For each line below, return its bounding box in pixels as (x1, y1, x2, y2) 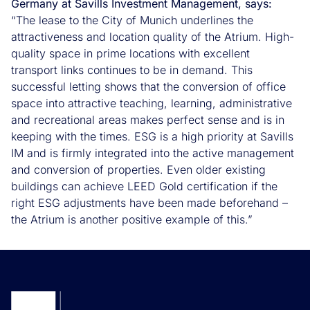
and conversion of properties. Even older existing (11, 162, 266, 176)
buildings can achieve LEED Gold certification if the (11, 179, 277, 193)
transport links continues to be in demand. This (11, 62, 253, 77)
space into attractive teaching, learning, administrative (11, 95, 292, 110)
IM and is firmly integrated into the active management (11, 145, 294, 160)
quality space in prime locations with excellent (11, 46, 250, 60)
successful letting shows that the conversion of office (11, 79, 286, 93)
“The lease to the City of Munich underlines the (11, 12, 253, 27)
